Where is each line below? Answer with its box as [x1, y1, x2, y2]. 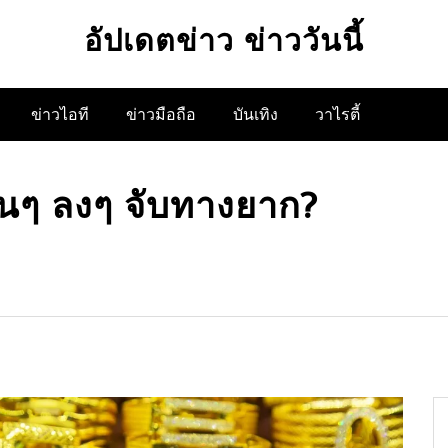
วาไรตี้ [315, 105, 360, 123]
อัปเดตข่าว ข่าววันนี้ [84, 22, 364, 61]
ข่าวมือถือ [126, 105, 196, 123]
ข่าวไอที [31, 105, 89, 123]
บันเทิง [233, 105, 278, 123]
